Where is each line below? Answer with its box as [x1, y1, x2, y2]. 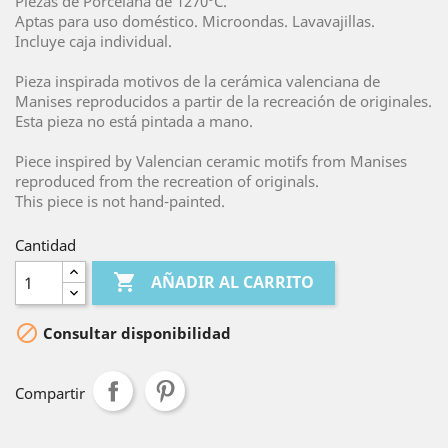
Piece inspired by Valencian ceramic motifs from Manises [15, 151, 407, 171]
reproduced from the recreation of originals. [15, 171, 319, 191]
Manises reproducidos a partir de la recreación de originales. [15, 91, 432, 111]
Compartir [15, 383, 85, 403]
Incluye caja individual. [15, 31, 172, 51]
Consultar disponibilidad [39, 323, 231, 344]
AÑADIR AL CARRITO [151, 271, 315, 294]
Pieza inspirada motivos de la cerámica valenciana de [15, 71, 380, 91]
